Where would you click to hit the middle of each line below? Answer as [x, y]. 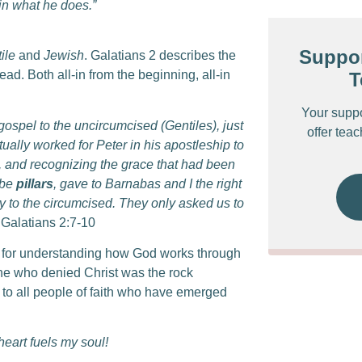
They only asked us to [181, 203]
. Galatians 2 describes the [160, 56]
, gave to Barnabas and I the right [147, 183]
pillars [35, 183]
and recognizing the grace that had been [120, 164]
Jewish [64, 56]
